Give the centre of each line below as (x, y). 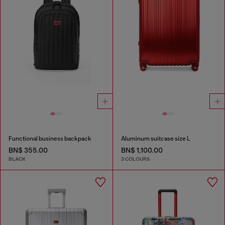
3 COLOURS (135, 159)
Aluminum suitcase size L (155, 138)
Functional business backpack (50, 138)
